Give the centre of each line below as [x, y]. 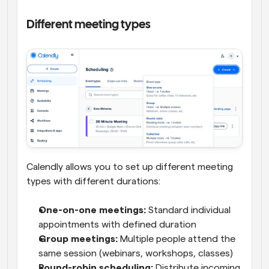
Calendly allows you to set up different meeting [130, 167]
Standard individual [188, 210]
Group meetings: [78, 239]
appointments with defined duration [117, 224]
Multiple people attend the [177, 239]
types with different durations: [93, 181]
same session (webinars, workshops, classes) [136, 253]
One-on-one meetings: [92, 210]
